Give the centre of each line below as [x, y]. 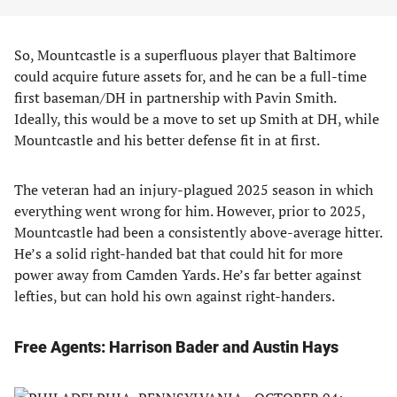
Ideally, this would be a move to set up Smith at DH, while [197, 119]
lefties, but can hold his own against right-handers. [175, 296]
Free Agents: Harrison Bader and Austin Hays [176, 347]
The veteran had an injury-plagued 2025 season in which [194, 190]
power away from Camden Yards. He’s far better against [188, 275]
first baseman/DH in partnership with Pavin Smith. [175, 97]
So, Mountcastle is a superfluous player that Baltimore [185, 55]
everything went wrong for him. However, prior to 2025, [190, 211]
